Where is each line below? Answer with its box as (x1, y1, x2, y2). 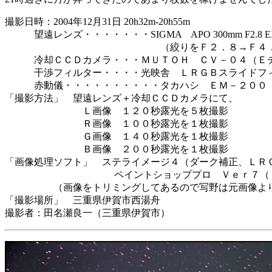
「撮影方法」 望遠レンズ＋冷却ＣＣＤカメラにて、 (5, 93, 238, 103)
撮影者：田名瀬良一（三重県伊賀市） (5, 208, 170, 218)
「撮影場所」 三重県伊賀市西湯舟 (5, 195, 160, 205)
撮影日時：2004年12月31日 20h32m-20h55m (5, 16, 190, 27)
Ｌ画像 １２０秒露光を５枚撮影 (5, 106, 228, 116)
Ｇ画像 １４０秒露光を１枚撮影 (5, 131, 228, 141)
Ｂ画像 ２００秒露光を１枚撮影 (5, 144, 228, 154)
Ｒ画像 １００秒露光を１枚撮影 (5, 118, 228, 129)
